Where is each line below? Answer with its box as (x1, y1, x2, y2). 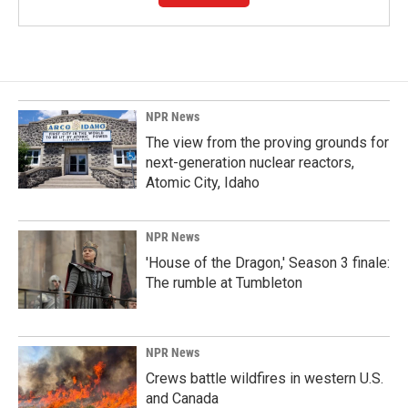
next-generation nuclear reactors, (146, 153, 354, 171)
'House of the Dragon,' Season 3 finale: (146, 253, 390, 271)
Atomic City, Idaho (146, 173, 260, 191)
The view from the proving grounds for (146, 133, 389, 151)
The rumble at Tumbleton (146, 273, 302, 291)
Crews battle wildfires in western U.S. (146, 369, 383, 387)
